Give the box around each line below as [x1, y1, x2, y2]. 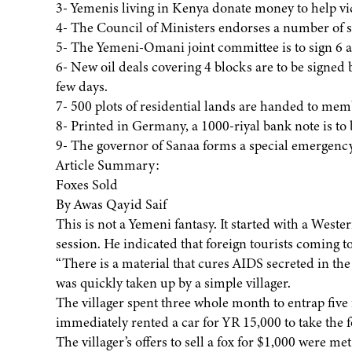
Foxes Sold [55, 175, 118, 195]
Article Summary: [55, 156, 159, 175]
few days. [55, 77, 108, 97]
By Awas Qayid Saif [55, 195, 167, 214]
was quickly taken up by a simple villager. [55, 273, 291, 293]
